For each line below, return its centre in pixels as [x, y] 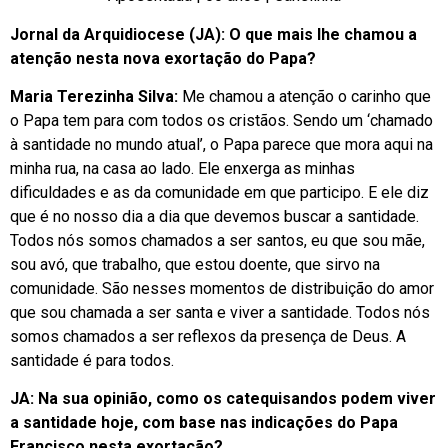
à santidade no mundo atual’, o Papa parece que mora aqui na [221, 144]
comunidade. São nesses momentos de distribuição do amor [222, 288]
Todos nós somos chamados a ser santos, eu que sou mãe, [217, 240]
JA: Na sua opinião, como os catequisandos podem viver [223, 399]
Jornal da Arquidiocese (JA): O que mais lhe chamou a [213, 34]
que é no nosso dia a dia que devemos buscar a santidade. [214, 216]
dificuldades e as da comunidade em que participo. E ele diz [219, 192]
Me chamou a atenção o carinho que [304, 96]
